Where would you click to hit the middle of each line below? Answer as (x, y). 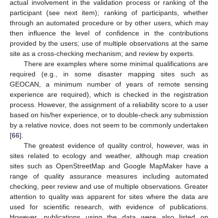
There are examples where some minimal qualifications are (116, 64)
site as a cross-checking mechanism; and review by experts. (102, 54)
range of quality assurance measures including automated (109, 176)
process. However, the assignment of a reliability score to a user (109, 105)
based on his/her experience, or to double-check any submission (109, 115)
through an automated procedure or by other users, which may (109, 23)
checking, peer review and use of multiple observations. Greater (109, 187)
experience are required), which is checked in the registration (109, 95)
